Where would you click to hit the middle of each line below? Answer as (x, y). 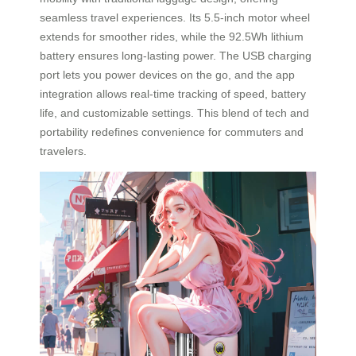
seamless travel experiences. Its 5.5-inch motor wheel (175, 18)
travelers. (63, 151)
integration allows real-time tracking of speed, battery (173, 94)
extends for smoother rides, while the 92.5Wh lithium (172, 37)
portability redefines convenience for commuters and (172, 132)
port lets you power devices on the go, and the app (167, 75)
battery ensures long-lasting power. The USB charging (176, 56)
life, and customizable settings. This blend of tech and (174, 113)
